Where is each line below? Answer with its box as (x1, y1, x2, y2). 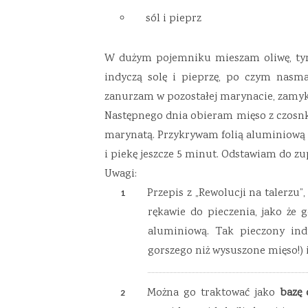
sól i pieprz (146, 11, 201, 27)
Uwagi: (104, 166, 137, 182)
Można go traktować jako (146, 285, 280, 301)
